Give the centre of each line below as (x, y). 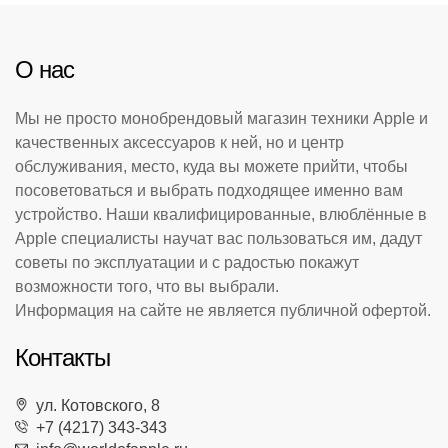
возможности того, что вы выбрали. (147, 286)
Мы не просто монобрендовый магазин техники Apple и (221, 118)
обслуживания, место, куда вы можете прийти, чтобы (211, 166)
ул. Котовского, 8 (93, 405)
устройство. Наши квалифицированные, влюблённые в (221, 214)
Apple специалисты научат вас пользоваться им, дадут (218, 238)
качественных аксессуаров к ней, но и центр (179, 142)
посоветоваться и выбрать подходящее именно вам (209, 190)
